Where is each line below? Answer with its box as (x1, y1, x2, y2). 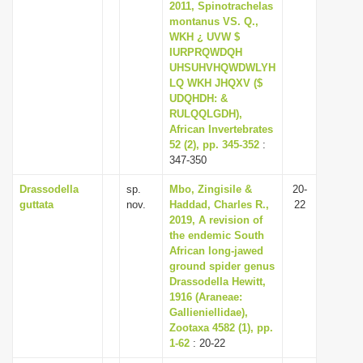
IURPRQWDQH (169, 46, 242, 58)
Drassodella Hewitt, (169, 275, 266, 288)
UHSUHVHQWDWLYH (169, 62, 275, 74)
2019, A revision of (169, 214, 263, 226)
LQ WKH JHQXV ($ (169, 77, 263, 89)
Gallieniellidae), (169, 306, 248, 318)
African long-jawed (169, 245, 263, 257)
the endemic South (169, 229, 264, 241)
